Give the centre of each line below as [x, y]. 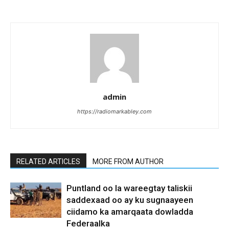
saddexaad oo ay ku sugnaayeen [130, 200]
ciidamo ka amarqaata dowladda [130, 211]
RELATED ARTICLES [48, 161]
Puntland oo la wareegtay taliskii [129, 188]
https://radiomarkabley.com [114, 111]
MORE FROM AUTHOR [128, 161]
